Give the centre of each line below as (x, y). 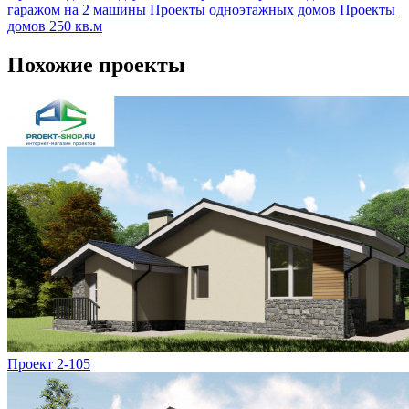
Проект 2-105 (49, 363)
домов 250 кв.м (55, 26)
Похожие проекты (96, 64)
